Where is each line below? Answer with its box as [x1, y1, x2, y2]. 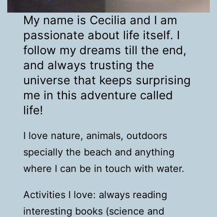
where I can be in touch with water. [23, 163, 185, 175]
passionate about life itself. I [23, 28, 180, 43]
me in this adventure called [23, 88, 173, 103]
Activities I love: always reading [23, 189, 168, 201]
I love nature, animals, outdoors [23, 130, 168, 142]
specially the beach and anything [23, 146, 175, 158]
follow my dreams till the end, [23, 43, 187, 58]
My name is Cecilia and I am [23, 13, 178, 28]
